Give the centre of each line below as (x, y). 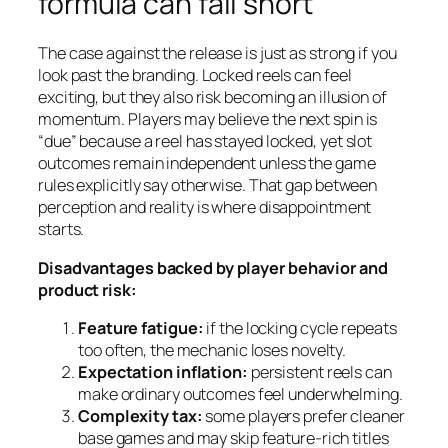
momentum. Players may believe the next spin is (208, 119)
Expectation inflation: (163, 371)
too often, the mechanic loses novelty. (212, 349)
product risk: (87, 289)
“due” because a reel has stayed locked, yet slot (205, 141)
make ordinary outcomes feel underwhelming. (240, 393)
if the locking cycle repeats (300, 327)
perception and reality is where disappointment (205, 207)
